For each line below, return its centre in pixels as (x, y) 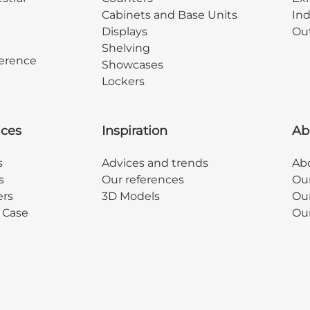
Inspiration (134, 131)
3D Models (130, 197)
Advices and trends (155, 163)
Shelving (126, 48)
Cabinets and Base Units (169, 15)
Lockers (123, 82)
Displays (124, 32)
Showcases (132, 65)
